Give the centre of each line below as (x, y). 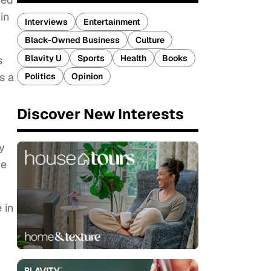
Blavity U (43, 58)
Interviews (46, 22)
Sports (91, 58)
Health (133, 58)
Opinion (87, 76)
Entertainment (112, 22)
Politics (40, 76)
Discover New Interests (100, 114)
